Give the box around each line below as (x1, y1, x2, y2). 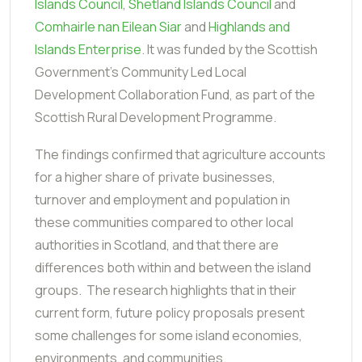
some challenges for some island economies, (35, 326, 302, 344)
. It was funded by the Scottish (141, 40, 318, 58)
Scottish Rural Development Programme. (35, 107, 276, 126)
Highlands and (208, 17, 290, 36)
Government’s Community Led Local (35, 62, 246, 81)
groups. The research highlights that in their (35, 280, 297, 299)
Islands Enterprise (35, 40, 141, 58)
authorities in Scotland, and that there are (35, 235, 279, 254)
